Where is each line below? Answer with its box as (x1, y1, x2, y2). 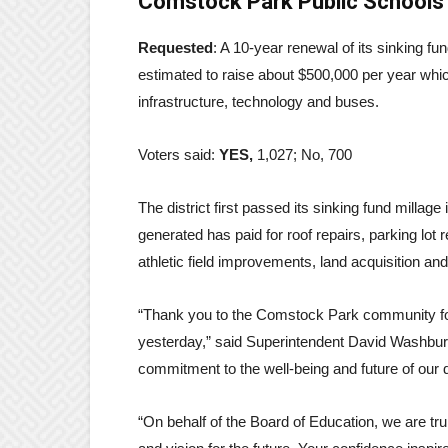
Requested (138, 38, 213, 56)
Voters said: (138, 145, 219, 163)
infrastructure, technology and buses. (138, 92, 383, 110)
